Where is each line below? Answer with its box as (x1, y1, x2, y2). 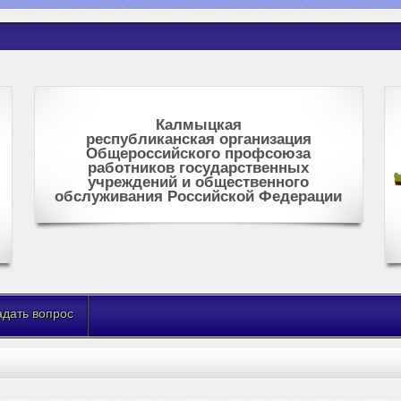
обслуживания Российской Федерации (55, 188, 343, 205)
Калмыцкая (155, 116, 242, 133)
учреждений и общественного (88, 174, 310, 191)
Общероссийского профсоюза (86, 145, 311, 162)
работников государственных (88, 159, 310, 176)
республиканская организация (85, 131, 311, 148)
